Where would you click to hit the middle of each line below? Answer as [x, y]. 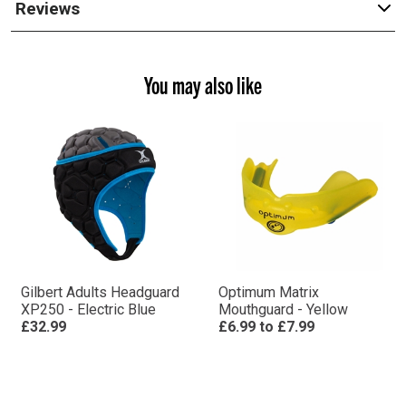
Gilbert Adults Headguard [100, 292]
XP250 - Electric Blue [88, 309]
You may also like [203, 84]
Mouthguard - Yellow [283, 309]
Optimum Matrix [268, 292]
